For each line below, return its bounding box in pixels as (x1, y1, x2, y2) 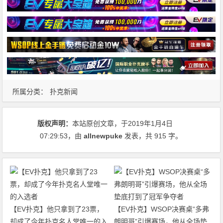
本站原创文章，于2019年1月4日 (72, 119, 173, 127)
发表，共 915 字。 (122, 131, 183, 140)
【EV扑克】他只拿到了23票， (10, 205, 104, 213)
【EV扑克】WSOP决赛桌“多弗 (113, 205, 209, 213)
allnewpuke (84, 131, 123, 140)
